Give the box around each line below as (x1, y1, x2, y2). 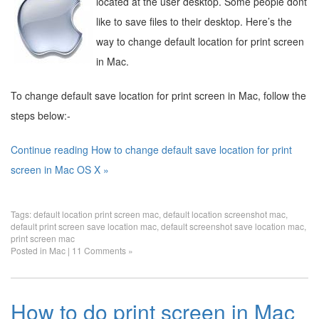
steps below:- (11, 108, 70, 122)
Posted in (11, 244, 49, 256)
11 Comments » (72, 244, 133, 256)
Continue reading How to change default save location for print (11, 142, 292, 157)
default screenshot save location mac (161, 220, 304, 232)
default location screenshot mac (163, 208, 286, 220)
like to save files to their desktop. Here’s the (96, 14, 292, 28)
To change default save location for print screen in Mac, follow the (11, 88, 306, 103)
